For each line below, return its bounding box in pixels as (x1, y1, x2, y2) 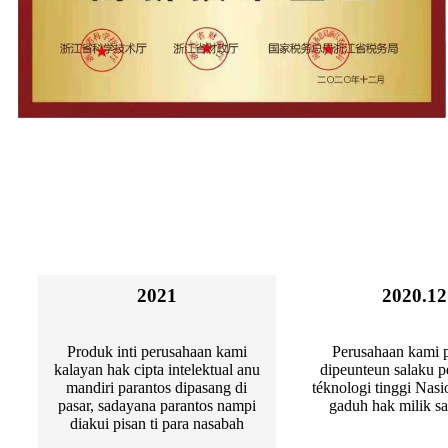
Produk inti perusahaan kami (66, 343, 247, 361)
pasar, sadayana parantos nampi (57, 397, 256, 415)
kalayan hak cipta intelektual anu (53, 361, 260, 379)
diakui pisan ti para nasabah (69, 415, 244, 433)
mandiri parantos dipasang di (66, 379, 248, 397)
